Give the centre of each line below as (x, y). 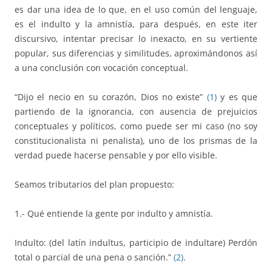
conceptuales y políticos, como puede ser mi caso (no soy (136, 126)
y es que (237, 97)
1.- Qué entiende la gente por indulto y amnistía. (114, 213)
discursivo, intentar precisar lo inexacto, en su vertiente (136, 38)
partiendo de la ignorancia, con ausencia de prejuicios (136, 111)
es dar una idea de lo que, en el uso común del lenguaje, (136, 9)
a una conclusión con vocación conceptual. (101, 67)
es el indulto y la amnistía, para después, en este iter (136, 24)
